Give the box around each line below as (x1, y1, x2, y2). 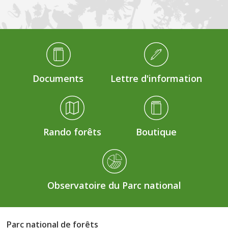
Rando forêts (43, 126, 101, 138)
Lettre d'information (110, 72, 202, 85)
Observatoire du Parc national (47, 179, 181, 192)
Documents (33, 72, 83, 85)
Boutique (135, 126, 177, 138)
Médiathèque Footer (6, 41, 73, 51)
